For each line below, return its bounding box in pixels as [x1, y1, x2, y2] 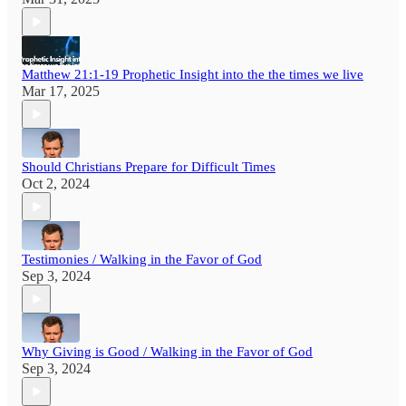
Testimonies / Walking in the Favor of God [22, 252, 262, 267]
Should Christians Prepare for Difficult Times [22, 159, 275, 175]
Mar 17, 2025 [22, 83, 100, 100]
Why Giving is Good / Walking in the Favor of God [22, 344, 313, 360]
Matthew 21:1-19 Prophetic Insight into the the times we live [22, 67, 363, 82]
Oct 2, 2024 [22, 176, 90, 192]
